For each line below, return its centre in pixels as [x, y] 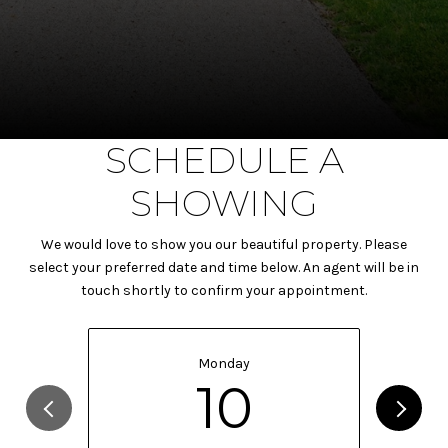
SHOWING [224, 202]
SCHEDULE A [224, 159]
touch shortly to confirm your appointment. [224, 290]
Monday [224, 364]
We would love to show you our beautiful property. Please [224, 244]
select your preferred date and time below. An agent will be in [224, 267]
